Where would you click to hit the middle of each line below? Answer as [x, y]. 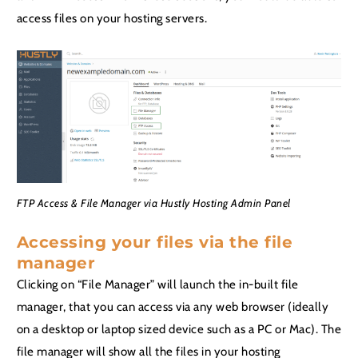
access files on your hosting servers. [112, 18]
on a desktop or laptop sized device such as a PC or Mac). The [179, 329]
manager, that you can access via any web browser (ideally [173, 307]
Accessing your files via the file [155, 243]
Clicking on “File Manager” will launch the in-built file [157, 284]
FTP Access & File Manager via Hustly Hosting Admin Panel [153, 203]
